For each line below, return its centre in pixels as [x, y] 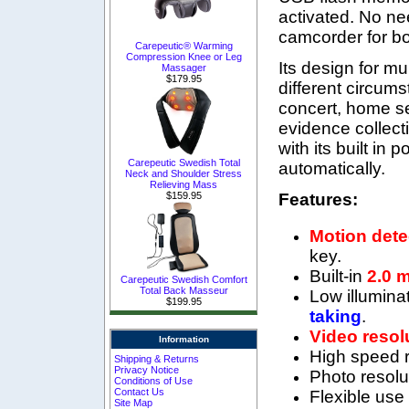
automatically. [332, 168]
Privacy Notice [147, 369]
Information [184, 340]
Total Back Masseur [184, 290]
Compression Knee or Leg [184, 56]
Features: [318, 199]
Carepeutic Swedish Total [184, 162]
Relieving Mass [184, 184]
